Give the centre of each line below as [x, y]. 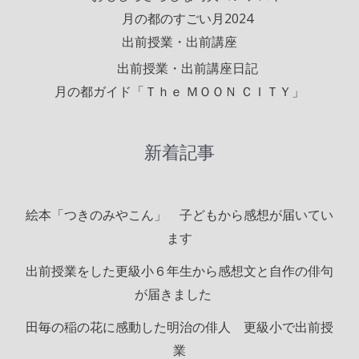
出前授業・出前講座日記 [188, 69]
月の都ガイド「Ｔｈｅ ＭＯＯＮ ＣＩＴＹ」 [179, 92]
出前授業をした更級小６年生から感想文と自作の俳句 [179, 270]
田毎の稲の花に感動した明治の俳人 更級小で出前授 [179, 327]
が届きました [179, 294]
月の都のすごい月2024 [188, 19]
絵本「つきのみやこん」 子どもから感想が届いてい [179, 214]
